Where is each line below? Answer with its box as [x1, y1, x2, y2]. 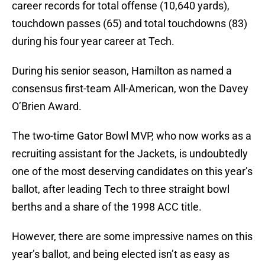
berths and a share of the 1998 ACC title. [12, 201, 202, 214]
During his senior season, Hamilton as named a [12, 64, 232, 77]
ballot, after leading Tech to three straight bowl [12, 183, 230, 196]
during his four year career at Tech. [12, 35, 174, 48]
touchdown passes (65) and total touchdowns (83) [12, 17, 247, 30]
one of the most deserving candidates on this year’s [12, 165, 253, 178]
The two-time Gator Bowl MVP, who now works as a [12, 130, 251, 143]
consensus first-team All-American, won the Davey [12, 82, 248, 95]
